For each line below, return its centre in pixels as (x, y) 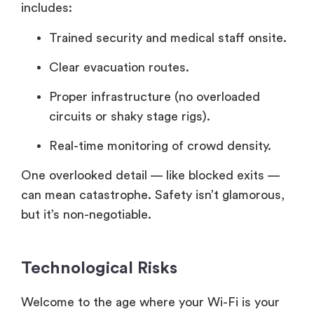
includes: (47, 8)
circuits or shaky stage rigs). (130, 116)
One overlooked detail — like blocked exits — (150, 175)
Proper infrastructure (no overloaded (155, 96)
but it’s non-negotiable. (86, 214)
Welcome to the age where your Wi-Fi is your (150, 302)
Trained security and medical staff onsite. (168, 37)
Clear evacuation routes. (119, 67)
